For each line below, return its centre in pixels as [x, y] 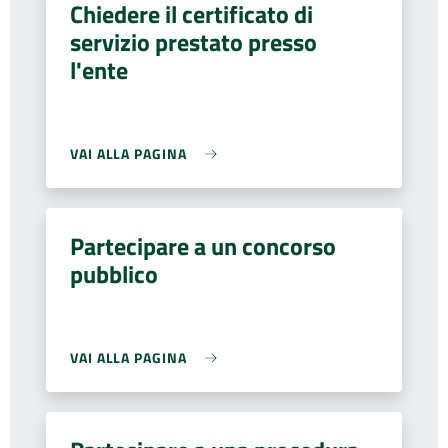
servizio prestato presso [193, 42]
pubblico [114, 274]
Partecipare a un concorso [203, 246]
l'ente [99, 70]
